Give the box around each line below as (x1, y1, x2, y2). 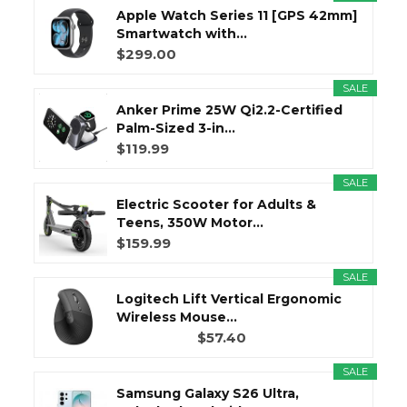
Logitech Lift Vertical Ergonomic (116, 290, 342, 307)
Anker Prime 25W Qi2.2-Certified (116, 101, 342, 118)
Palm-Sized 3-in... (116, 119, 235, 136)
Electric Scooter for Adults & (116, 195, 316, 213)
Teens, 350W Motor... (116, 213, 263, 231)
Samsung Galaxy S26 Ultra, (116, 384, 299, 402)
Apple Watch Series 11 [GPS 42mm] (116, 6, 357, 24)
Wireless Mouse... (116, 308, 237, 325)
